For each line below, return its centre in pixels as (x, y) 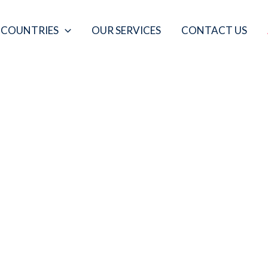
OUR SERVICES (126, 30)
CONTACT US (214, 30)
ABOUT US (134, 209)
